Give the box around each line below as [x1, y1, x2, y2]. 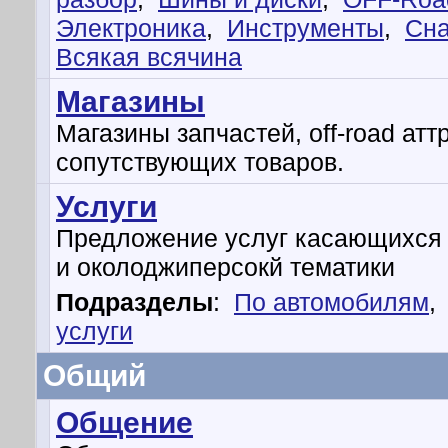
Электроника [56, 14, 206, 42]
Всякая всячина [56, 43, 242, 71]
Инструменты [227, 14, 384, 42]
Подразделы [56, 288, 213, 316]
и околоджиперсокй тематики [56, 253, 395, 281]
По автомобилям [234, 288, 429, 316]
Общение [56, 406, 193, 439]
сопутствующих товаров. [56, 148, 344, 176]
